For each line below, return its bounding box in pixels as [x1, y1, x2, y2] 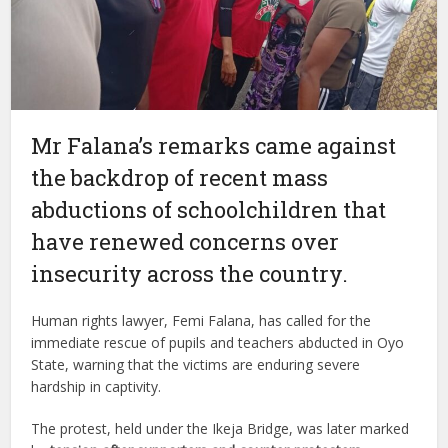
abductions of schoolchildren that [31, 194, 387, 224]
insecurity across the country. [31, 258, 349, 288]
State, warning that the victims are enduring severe [31, 354, 361, 374]
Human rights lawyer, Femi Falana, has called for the [31, 310, 372, 330]
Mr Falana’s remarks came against [31, 130, 397, 160]
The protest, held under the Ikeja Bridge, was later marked [31, 418, 410, 438]
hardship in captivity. [31, 376, 162, 396]
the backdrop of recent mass [31, 162, 329, 192]
